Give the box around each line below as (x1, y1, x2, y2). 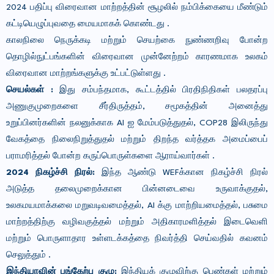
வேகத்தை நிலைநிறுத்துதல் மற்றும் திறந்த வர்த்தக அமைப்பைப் (6, 135, 268, 144)
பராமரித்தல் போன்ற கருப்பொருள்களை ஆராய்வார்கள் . (6, 152, 217, 161)
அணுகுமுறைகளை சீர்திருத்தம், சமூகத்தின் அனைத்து (6, 102, 268, 111)
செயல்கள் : (6, 86, 60, 95)
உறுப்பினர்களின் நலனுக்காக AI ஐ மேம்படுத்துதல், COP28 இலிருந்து (6, 119, 268, 128)
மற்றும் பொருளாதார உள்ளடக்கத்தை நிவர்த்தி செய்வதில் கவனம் (6, 234, 268, 243)
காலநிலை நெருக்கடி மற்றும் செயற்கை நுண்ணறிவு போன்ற (6, 36, 268, 45)
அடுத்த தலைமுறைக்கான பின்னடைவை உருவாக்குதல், (6, 185, 268, 194)
